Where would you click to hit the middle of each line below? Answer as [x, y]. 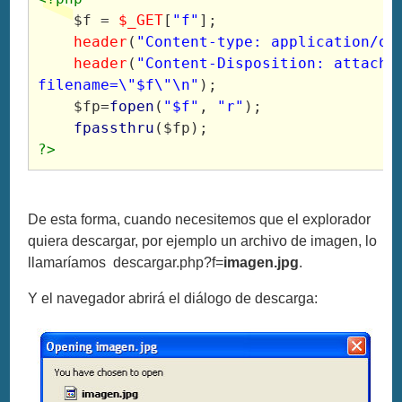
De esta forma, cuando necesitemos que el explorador [200, 219]
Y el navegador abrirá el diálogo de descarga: [173, 298]
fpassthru [114, 127]
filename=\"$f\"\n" [119, 84]
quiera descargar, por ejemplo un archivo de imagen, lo [203, 240]
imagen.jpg [262, 262]
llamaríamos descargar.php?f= [126, 262]
